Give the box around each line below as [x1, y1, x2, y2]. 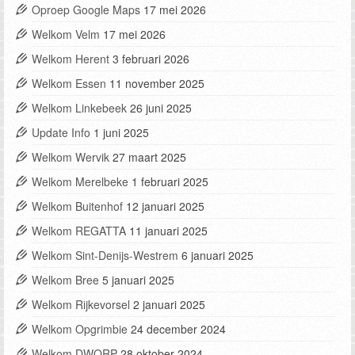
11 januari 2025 [129, 223, 208, 239]
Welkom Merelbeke [32, 174, 128, 190]
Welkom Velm [32, 26, 100, 43]
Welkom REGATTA [32, 223, 126, 239]
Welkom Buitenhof [32, 198, 123, 215]
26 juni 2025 [130, 100, 192, 116]
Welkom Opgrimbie [32, 321, 128, 338]
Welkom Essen [32, 75, 106, 92]
